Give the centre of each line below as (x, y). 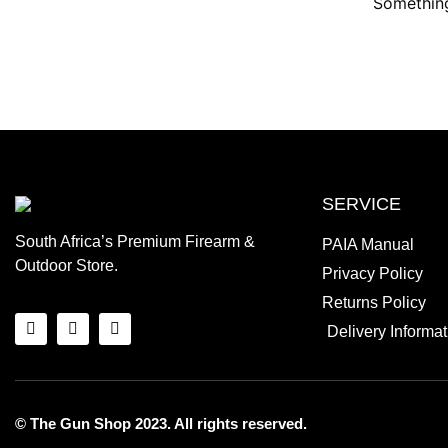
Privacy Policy (372, 273)
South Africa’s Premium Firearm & (135, 242)
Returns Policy (373, 302)
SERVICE (361, 203)
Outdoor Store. (66, 266)
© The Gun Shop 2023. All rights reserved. (161, 423)
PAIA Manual (367, 244)
